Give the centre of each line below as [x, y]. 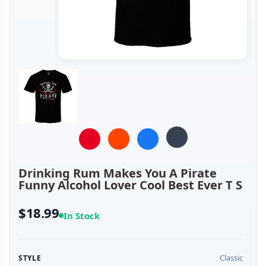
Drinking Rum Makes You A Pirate [118, 173]
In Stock [82, 216]
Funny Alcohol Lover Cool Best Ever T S [130, 185]
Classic [231, 258]
